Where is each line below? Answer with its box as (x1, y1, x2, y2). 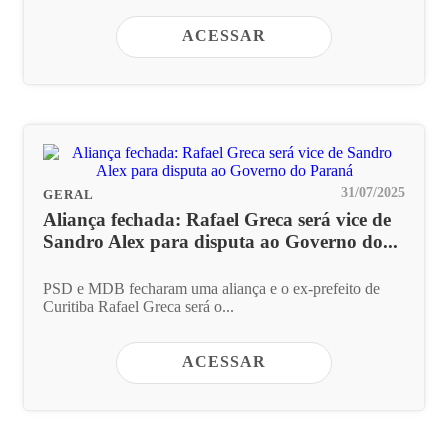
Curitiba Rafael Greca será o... (43, 297, 234, 315)
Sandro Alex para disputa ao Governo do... (43, 230, 398, 252)
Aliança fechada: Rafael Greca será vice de (43, 208, 391, 230)
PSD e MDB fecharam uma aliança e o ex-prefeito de (43, 279, 380, 297)
